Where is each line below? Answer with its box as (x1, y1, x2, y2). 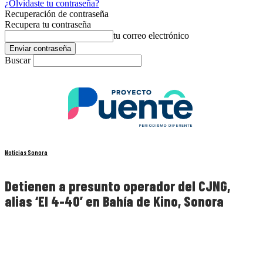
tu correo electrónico (113, 31, 189, 41)
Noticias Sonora (5, 149, 48, 157)
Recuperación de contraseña (5, 9, 109, 19)
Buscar (5, 55, 31, 65)
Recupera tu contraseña (5, 19, 91, 29)
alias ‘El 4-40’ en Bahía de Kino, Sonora (5, 193, 224, 210)
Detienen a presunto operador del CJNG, (5, 177, 230, 195)
